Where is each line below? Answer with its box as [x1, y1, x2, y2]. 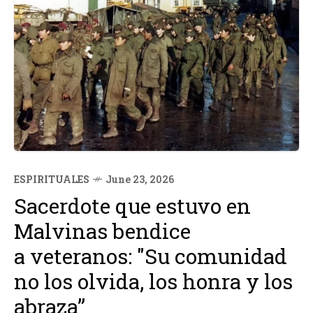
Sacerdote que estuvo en [14, 192, 251, 219]
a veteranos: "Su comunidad [14, 242, 287, 270]
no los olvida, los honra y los [14, 268, 293, 295]
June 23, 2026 [105, 173, 174, 186]
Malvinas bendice [14, 217, 191, 245]
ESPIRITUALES [14, 173, 89, 186]
